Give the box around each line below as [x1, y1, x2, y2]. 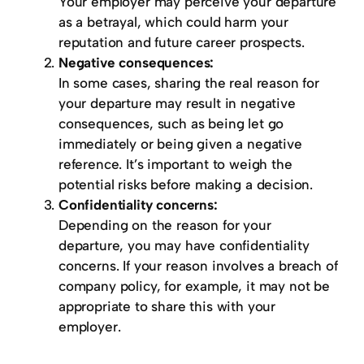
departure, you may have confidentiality [58, 237, 310, 254]
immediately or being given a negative [58, 136, 302, 153]
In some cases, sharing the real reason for [58, 75, 319, 92]
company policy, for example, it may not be [58, 278, 330, 295]
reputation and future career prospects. [58, 34, 305, 51]
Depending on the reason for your [58, 217, 271, 234]
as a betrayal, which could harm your [58, 14, 288, 31]
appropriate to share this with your [58, 298, 276, 315]
